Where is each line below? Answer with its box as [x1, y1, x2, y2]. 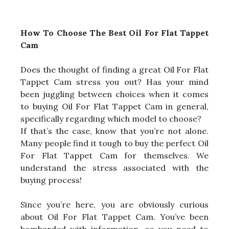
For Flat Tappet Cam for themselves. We [20, 150, 209, 161]
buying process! [20, 175, 82, 186]
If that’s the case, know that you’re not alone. [20, 126, 209, 136]
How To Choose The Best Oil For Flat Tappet [20, 28, 209, 38]
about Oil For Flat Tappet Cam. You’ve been [20, 212, 209, 222]
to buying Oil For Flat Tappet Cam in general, [20, 101, 209, 112]
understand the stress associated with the [20, 163, 209, 173]
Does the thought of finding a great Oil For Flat [20, 64, 209, 75]
